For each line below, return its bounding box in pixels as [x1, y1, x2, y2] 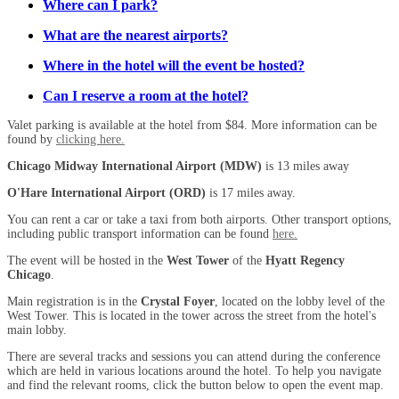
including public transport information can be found [7, 226, 273, 240]
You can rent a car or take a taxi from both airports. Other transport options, [7, 212, 392, 226]
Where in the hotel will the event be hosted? [43, 57, 305, 73]
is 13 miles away [262, 159, 349, 173]
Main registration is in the [7, 294, 141, 308]
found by [7, 132, 56, 146]
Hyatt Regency [265, 253, 345, 267]
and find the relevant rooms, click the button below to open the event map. [7, 378, 384, 392]
